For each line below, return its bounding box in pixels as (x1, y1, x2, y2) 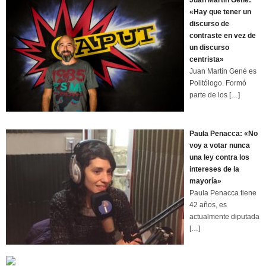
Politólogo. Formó (189, 79, 246, 88)
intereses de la (189, 164, 239, 173)
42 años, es (189, 200, 227, 209)
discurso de (189, 20, 229, 28)
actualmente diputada (189, 212, 259, 221)
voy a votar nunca (189, 141, 250, 150)
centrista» (189, 55, 224, 64)
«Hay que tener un (189, 8, 251, 17)
